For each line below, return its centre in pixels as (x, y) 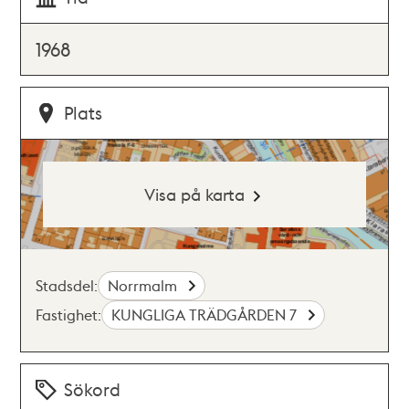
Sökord (93, 389)
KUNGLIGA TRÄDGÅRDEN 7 (206, 315)
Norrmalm (145, 285)
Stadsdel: (67, 285)
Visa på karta (194, 194)
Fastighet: (69, 315)
